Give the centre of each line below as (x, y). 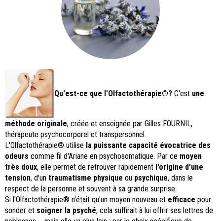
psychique (151, 178)
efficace (182, 200)
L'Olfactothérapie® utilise (45, 146)
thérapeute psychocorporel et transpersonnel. (75, 135)
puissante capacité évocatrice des (152, 146)
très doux (21, 167)
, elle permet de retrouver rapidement (96, 167)
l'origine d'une (179, 167)
